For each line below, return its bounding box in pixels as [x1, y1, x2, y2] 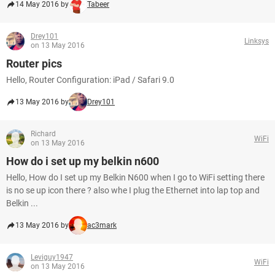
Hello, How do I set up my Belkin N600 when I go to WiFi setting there [6, 172, 265, 182]
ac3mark [87, 221, 117, 230]
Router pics [6, 57, 62, 70]
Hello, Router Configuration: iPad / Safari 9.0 [6, 75, 174, 85]
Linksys [244, 36, 269, 45]
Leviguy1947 [31, 253, 73, 261]
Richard [31, 130, 56, 138]
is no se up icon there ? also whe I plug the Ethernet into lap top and [6, 185, 260, 195]
